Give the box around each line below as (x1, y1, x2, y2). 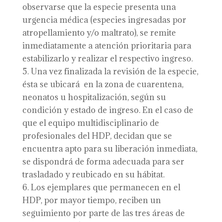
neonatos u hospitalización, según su (22, 92, 166, 103)
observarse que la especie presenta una (22, 1, 176, 12)
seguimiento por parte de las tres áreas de (22, 208, 185, 219)
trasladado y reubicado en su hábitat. (22, 169, 165, 180)
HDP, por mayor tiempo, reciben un (22, 195, 161, 206)
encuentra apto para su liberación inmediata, (22, 143, 197, 154)
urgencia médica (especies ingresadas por (22, 14, 186, 25)
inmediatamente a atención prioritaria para (22, 40, 191, 51)
